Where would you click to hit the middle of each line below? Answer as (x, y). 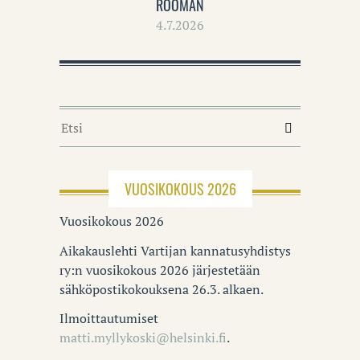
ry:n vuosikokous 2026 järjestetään (160, 270)
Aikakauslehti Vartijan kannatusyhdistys (175, 250)
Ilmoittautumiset (109, 319)
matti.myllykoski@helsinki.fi (143, 338)
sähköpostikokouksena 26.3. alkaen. (162, 289)
